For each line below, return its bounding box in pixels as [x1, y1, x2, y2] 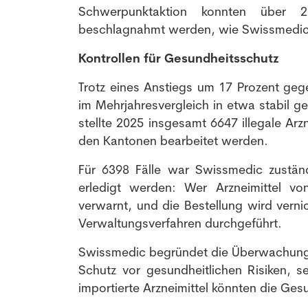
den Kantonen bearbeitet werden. [78, 133, 268, 148]
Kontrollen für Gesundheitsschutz [78, 50, 279, 65]
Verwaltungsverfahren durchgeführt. [78, 215, 282, 230]
